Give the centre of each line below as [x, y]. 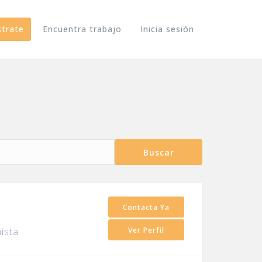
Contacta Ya [146, 207]
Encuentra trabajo [82, 29]
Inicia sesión [167, 29]
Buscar [158, 152]
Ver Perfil [146, 230]
